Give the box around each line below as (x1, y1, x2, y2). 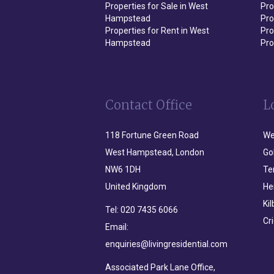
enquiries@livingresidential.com (105, 239, 228, 249)
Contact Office (105, 97, 192, 113)
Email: (105, 221, 128, 232)
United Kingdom (105, 181, 166, 191)
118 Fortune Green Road (105, 130, 199, 140)
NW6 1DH (105, 164, 141, 174)
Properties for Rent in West (105, 25, 209, 35)
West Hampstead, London (105, 147, 204, 157)
